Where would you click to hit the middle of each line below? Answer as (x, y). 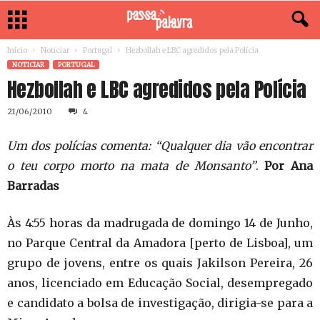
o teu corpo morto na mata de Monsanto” (131, 166)
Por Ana (289, 166)
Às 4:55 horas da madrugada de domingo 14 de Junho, (160, 223)
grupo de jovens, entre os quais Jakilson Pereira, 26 (160, 263)
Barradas (33, 186)
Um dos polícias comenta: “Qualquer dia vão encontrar (160, 146)
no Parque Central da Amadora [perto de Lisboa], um (160, 243)
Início (17, 50)
